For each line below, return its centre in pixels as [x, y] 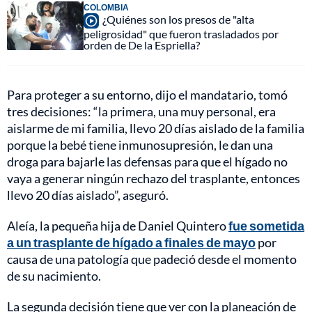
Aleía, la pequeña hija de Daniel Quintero [118, 225]
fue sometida [266, 225]
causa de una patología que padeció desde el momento [152, 259]
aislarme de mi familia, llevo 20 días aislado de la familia [156, 128]
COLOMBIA [106, 7]
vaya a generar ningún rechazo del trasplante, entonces [154, 178]
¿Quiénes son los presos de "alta [178, 19]
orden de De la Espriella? [142, 45]
